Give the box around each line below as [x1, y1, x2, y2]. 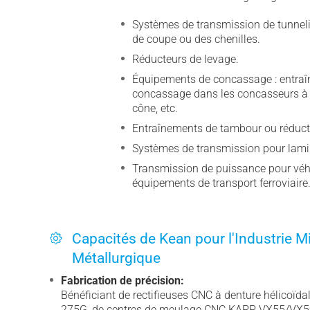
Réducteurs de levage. [131, 52, 239, 66]
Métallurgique [72, 249, 161, 266]
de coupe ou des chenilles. [131, 32, 260, 46]
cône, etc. [131, 101, 178, 115]
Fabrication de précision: [61, 273, 184, 287]
